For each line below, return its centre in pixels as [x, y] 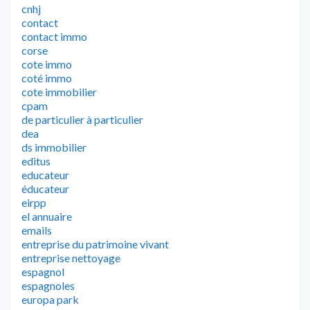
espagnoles [48, 285]
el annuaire [47, 216]
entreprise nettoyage [71, 257]
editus [36, 161]
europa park [50, 299]
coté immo [47, 77]
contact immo [54, 36]
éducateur [45, 188]
